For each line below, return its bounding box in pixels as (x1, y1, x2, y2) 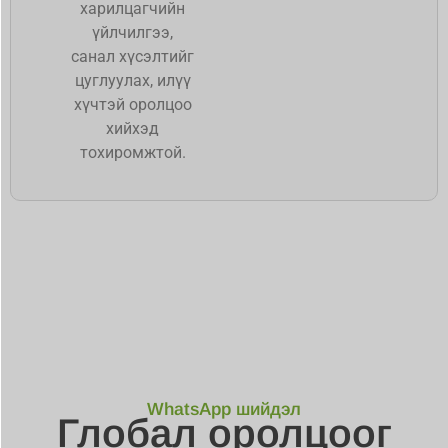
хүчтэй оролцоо (73, 95, 192, 115)
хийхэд (106, 119, 159, 139)
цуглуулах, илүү (74, 71, 191, 91)
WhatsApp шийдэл (147, 398, 301, 419)
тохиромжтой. (79, 143, 186, 163)
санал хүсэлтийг (71, 47, 194, 67)
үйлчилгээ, (92, 23, 173, 43)
